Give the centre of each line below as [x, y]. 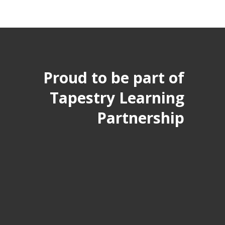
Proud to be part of [114, 78]
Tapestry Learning [117, 98]
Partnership [141, 118]
